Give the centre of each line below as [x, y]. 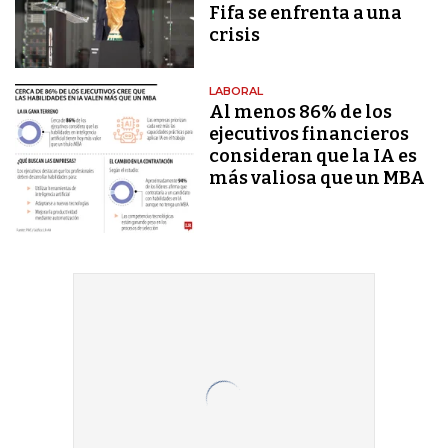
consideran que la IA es [313, 155]
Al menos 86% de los [301, 111]
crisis [235, 34]
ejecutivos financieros [309, 133]
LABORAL [236, 90]
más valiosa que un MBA [317, 177]
